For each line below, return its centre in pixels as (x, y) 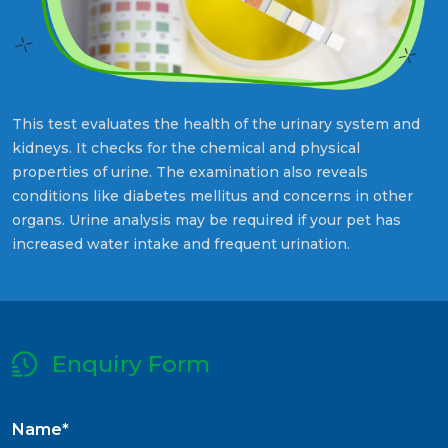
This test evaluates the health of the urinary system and (216, 123)
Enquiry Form (131, 363)
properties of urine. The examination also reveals (190, 171)
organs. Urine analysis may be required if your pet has (206, 219)
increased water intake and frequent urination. (181, 243)
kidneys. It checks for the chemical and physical (186, 147)
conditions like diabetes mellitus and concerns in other (212, 195)
